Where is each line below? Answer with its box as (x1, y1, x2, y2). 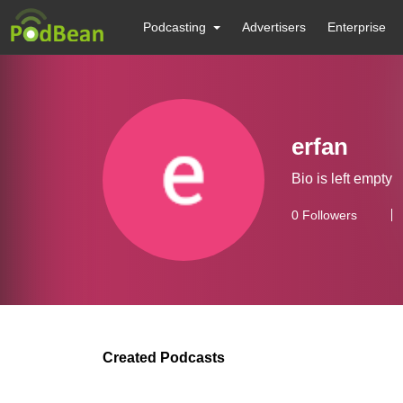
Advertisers (242, 20, 307, 34)
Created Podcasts (103, 350, 225, 365)
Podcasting (143, 20, 206, 34)
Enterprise (327, 20, 387, 34)
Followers (299, 208, 357, 222)
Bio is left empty (291, 171, 392, 186)
